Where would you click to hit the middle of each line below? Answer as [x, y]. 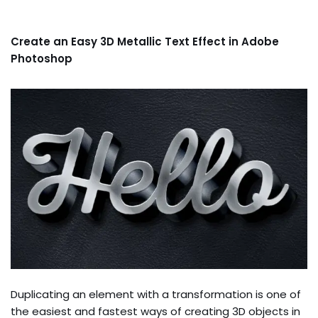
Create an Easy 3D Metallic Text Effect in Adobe [145, 41]
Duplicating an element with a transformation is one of [156, 294]
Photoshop [42, 58]
